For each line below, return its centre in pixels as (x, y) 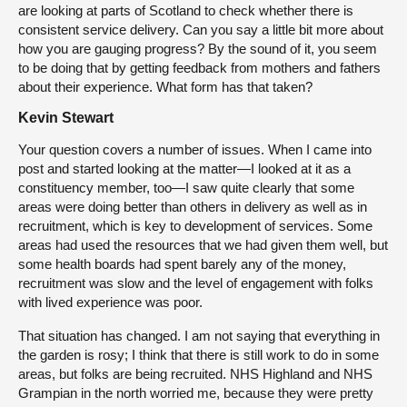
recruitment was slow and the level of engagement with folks (196, 283)
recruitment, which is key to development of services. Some (195, 225)
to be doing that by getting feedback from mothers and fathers (199, 67)
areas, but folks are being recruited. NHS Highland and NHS (195, 373)
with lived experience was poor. (110, 302)
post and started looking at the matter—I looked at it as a (184, 168)
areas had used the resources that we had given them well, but (203, 244)
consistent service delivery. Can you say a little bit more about (201, 29)
